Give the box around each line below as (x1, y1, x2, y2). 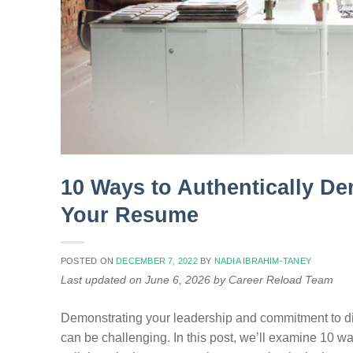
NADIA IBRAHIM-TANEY (214, 256, 312, 266)
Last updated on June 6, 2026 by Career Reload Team (61, 273, 333, 287)
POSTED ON (61, 256, 117, 266)
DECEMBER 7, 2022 (116, 256, 198, 266)
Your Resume (61, 203, 199, 228)
